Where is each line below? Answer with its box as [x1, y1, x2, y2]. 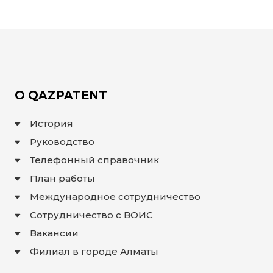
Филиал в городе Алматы [30, 246, 159, 258]
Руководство [30, 136, 95, 148]
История [30, 118, 74, 130]
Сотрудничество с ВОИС [30, 209, 154, 221]
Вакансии [30, 227, 79, 239]
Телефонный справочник [30, 154, 160, 166]
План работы [30, 172, 96, 185]
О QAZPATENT [15, 88, 107, 103]
